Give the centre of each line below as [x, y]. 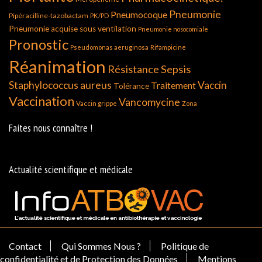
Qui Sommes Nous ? [101, 246]
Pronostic [39, 44]
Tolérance [131, 86]
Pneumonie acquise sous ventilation [73, 29]
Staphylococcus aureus [60, 85]
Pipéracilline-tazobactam [49, 15]
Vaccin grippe [96, 103]
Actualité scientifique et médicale [71, 169]
